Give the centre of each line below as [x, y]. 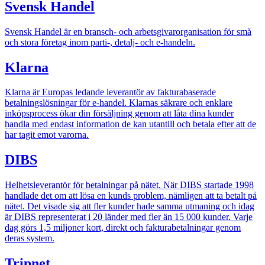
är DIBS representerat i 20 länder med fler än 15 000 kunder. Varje [129, 217]
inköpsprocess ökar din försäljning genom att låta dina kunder [119, 114]
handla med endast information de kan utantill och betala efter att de [130, 124]
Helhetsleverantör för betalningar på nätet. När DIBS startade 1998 [129, 185]
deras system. [30, 238]
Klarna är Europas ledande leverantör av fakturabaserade [110, 92]
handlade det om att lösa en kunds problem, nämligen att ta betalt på [131, 196]
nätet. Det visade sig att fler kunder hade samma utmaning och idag [130, 206]
